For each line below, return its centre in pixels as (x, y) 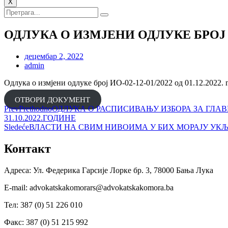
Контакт (27, 148)
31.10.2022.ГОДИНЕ (40, 118)
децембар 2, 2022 (54, 56)
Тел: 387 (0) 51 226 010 (43, 205)
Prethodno (35, 108)
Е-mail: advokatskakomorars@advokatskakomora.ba (89, 187)
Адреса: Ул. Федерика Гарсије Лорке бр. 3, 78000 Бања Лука (109, 170)
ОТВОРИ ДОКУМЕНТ (53, 99)
